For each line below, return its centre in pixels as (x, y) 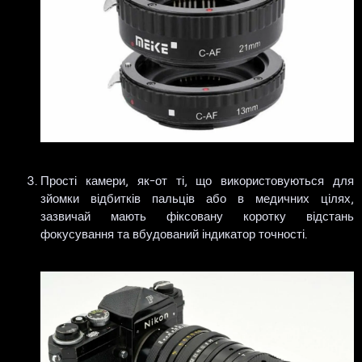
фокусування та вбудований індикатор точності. (174, 233)
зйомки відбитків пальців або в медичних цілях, (197, 198)
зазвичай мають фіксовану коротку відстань (197, 215)
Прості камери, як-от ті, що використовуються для (197, 180)
